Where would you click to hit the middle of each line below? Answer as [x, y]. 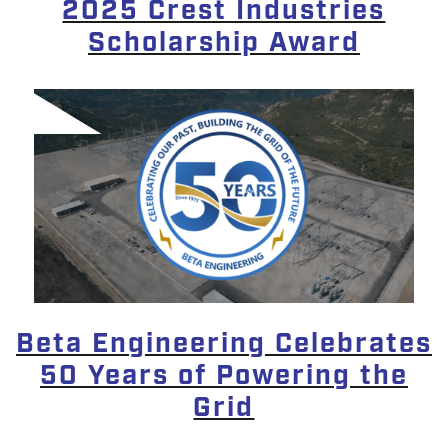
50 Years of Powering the [223, 376]
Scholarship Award [223, 42]
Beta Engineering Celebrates [223, 344]
